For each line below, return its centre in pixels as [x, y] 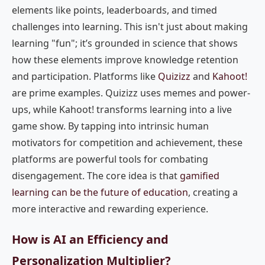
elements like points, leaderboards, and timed [114, 10]
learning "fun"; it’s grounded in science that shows [125, 43]
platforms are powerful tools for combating [110, 159]
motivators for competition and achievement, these [127, 143]
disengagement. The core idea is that [96, 176]
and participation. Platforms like [85, 76]
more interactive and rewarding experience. [110, 209]
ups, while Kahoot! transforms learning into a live [122, 109]
